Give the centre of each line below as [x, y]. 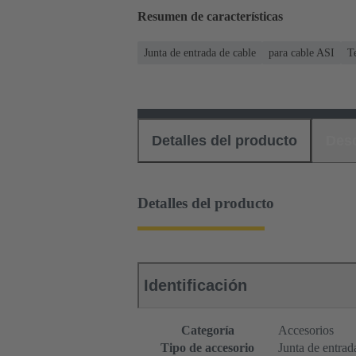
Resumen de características [210, 17]
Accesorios [306, 331]
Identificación [195, 286]
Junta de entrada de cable [200, 52]
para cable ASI [302, 52]
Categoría [207, 331]
